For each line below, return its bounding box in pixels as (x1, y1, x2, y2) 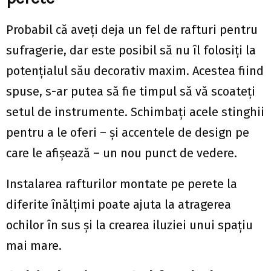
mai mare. (6, 238, 62, 253)
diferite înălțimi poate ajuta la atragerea (6, 197, 231, 212)
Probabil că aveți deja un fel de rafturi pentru (6, 22, 258, 37)
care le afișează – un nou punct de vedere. (6, 145, 237, 160)
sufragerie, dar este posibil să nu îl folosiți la (6, 42, 256, 57)
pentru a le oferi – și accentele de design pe (6, 125, 249, 140)
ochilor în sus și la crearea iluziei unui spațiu (6, 217, 253, 232)
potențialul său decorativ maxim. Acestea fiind (6, 63, 264, 78)
